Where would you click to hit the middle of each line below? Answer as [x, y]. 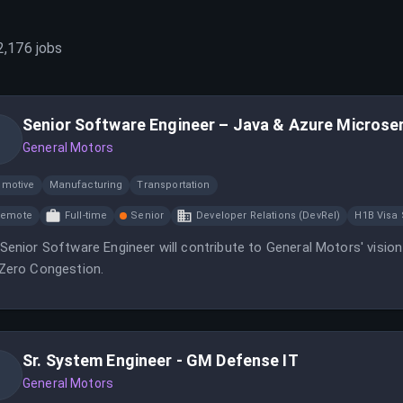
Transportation [174, 185]
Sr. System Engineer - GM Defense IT [161, 360]
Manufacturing [86, 185]
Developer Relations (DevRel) [269, 215]
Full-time [86, 215]
